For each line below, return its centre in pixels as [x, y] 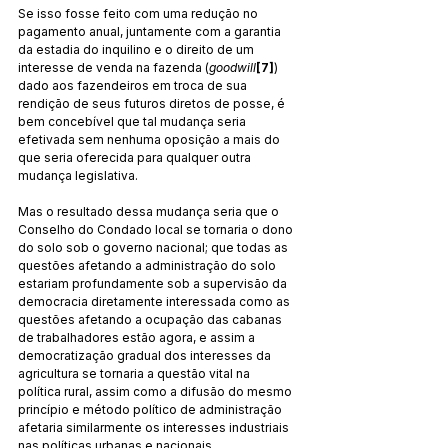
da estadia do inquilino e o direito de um [137, 49]
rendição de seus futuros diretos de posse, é [153, 103]
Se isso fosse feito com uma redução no [139, 13]
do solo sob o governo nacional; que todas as [154, 247]
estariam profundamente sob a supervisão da [154, 283]
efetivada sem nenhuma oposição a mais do [150, 139]
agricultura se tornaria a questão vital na [135, 373]
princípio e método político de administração [151, 409]
